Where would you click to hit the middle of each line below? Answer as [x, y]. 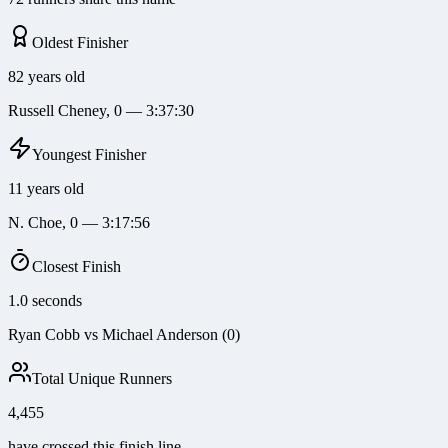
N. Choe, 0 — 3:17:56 [79, 223]
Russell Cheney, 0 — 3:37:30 [101, 111]
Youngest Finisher [89, 155]
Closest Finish [76, 267]
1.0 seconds [45, 301]
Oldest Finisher [80, 43]
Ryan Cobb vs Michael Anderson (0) [124, 335]
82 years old [46, 77]
